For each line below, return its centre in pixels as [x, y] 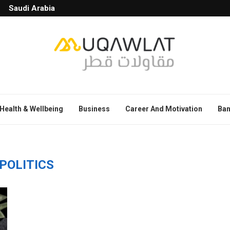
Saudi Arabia [32, 8]
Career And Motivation [164, 109]
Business [94, 109]
